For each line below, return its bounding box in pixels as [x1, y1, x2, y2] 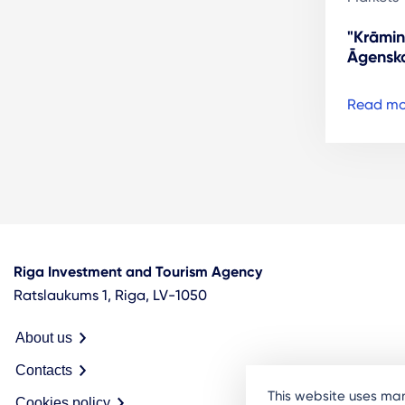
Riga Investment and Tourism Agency [14, 262, 262, 280]
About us [15, 329, 72, 345]
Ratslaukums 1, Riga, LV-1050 [14, 286, 207, 304]
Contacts [15, 362, 72, 378]
